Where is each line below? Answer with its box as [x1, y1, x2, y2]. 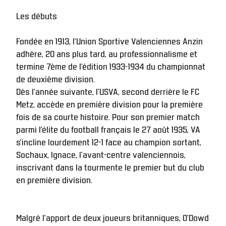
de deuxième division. [16, 72, 95, 84]
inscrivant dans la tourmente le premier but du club [16, 160, 204, 172]
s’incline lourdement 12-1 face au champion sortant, [16, 135, 201, 147]
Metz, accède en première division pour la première [16, 97, 203, 109]
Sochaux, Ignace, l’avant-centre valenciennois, [16, 148, 186, 159]
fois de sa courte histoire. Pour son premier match [16, 110, 200, 122]
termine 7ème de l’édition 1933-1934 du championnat [16, 60, 205, 71]
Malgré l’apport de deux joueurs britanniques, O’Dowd [16, 211, 209, 222]
